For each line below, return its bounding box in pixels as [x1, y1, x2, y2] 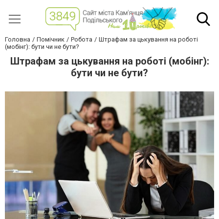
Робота [71, 36, 92, 44]
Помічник [37, 36, 65, 44]
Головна [5, 36, 30, 44]
